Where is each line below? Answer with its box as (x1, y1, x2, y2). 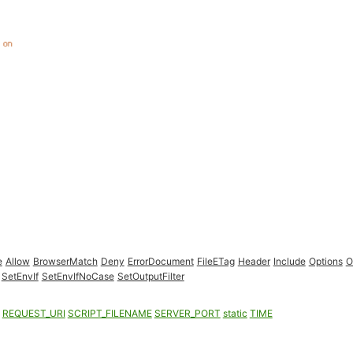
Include (273, 255, 306, 267)
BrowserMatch (32, 255, 98, 267)
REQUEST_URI (2, 307, 65, 319)
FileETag (196, 255, 235, 267)
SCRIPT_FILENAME (67, 307, 152, 319)
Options (308, 255, 343, 267)
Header (237, 255, 270, 267)
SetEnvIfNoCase (41, 270, 114, 282)
